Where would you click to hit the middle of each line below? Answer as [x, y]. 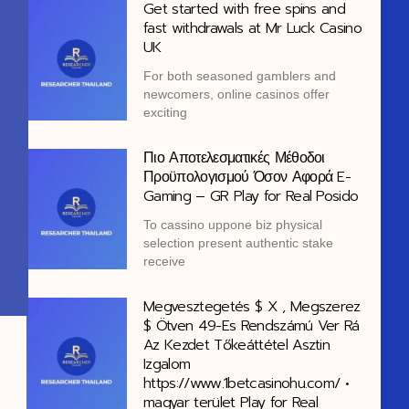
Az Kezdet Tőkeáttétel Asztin [237, 346]
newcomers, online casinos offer [237, 94]
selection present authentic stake [239, 243]
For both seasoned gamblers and [240, 76]
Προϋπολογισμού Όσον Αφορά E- [247, 178]
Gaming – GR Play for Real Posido [251, 197]
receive [165, 262]
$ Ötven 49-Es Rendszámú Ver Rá [252, 326]
